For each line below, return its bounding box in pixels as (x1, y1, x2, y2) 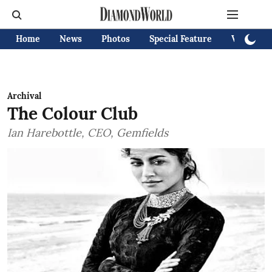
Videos (231, 33, 259, 44)
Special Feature (149, 33, 212, 44)
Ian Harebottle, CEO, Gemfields (7, 126, 168, 140)
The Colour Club (7, 103, 138, 124)
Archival (7, 90, 41, 101)
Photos (101, 33, 130, 44)
